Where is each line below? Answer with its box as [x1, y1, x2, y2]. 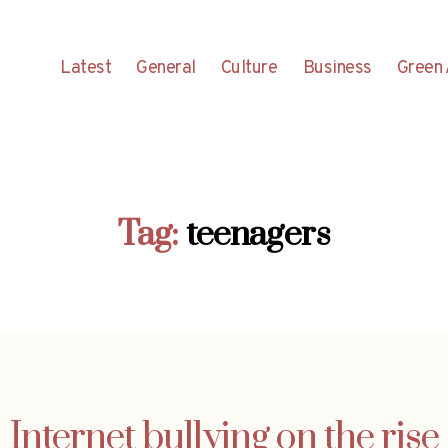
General [136, 56, 196, 80]
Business [302, 56, 372, 80]
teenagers [185, 212, 331, 257]
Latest [60, 56, 112, 80]
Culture [220, 56, 278, 80]
